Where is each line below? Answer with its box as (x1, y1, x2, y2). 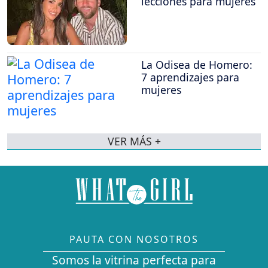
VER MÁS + (107, 134, 161, 149)
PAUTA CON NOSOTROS (69, 233, 199, 246)
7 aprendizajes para (141, 70, 239, 85)
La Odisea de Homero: (141, 57, 252, 72)
